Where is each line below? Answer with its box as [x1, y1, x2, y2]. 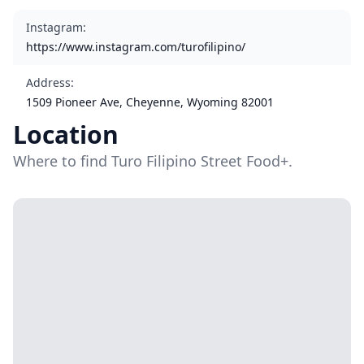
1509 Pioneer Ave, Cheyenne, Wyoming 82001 [26, 94, 274, 110]
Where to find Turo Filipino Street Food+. [13, 151, 292, 171]
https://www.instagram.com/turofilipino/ [26, 39, 245, 54]
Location [13, 118, 119, 151]
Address [26, 75, 71, 90]
